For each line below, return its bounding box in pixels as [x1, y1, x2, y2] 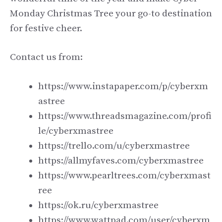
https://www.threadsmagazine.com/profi [38, 110, 212, 122]
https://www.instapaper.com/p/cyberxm [38, 80, 208, 92]
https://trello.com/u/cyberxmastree [38, 140, 190, 152]
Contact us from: [10, 52, 83, 63]
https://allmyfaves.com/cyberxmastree [38, 155, 204, 166]
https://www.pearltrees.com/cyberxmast [38, 169, 211, 181]
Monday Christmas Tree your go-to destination [10, 7, 212, 19]
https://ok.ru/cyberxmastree [38, 199, 159, 211]
